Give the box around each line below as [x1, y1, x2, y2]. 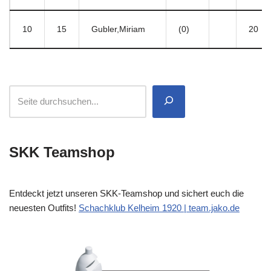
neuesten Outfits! [9, 202, 79, 213]
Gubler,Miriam [91, 24, 145, 34]
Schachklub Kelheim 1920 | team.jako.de [79, 202, 240, 213]
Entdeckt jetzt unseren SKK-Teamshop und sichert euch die [9, 188, 244, 198]
